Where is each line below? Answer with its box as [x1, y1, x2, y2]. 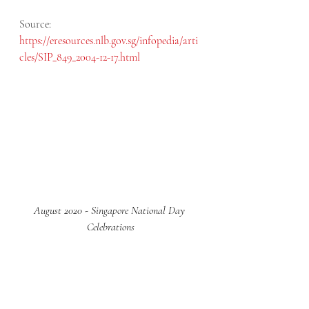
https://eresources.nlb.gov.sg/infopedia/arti [19, 33, 198, 48]
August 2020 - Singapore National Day [33, 203, 188, 217]
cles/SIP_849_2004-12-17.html [19, 50, 140, 64]
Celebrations [86, 219, 134, 234]
